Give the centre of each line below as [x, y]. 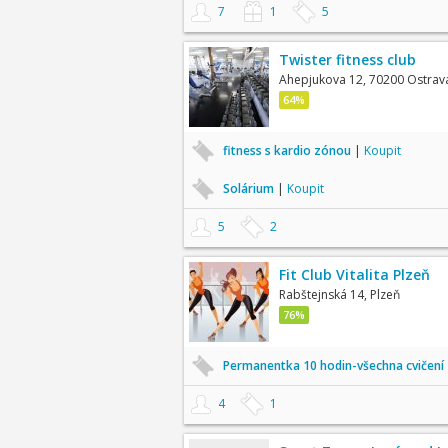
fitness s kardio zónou [288, 150]
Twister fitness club [347, 59]
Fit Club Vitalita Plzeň [354, 274]
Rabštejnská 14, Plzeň [339, 294]
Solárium [249, 188]
